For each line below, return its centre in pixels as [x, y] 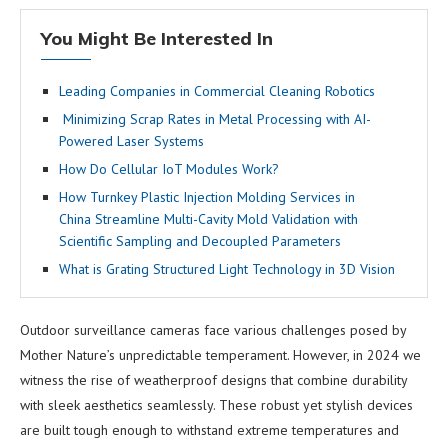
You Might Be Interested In [157, 38]
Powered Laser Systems [131, 140]
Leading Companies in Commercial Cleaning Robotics [217, 90]
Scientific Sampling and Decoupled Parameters [200, 240]
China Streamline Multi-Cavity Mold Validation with [208, 218]
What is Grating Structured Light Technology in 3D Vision [227, 268]
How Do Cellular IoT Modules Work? [169, 168]
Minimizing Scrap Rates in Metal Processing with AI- [215, 118]
